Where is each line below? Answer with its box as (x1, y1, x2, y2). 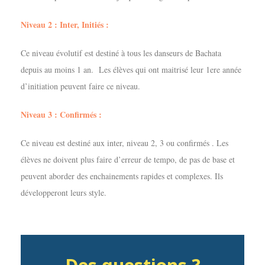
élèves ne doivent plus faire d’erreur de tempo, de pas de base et (21, 154, 235, 166)
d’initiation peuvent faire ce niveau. (21, 80, 140, 92)
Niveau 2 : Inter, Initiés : (21, 18, 109, 31)
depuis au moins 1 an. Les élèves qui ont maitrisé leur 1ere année (21, 64, 241, 76)
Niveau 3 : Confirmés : (21, 108, 102, 121)
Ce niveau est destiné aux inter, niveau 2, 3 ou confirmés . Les (21, 137, 228, 149)
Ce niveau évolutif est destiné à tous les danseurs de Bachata (21, 47, 221, 59)
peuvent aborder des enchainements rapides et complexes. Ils (21, 170, 223, 182)
